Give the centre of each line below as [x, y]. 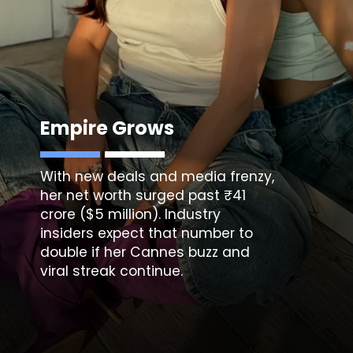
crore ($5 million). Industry [131, 214]
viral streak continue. [112, 271]
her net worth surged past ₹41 [143, 195]
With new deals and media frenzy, [158, 176]
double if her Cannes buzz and [145, 252]
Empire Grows [108, 128]
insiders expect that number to [147, 233]
